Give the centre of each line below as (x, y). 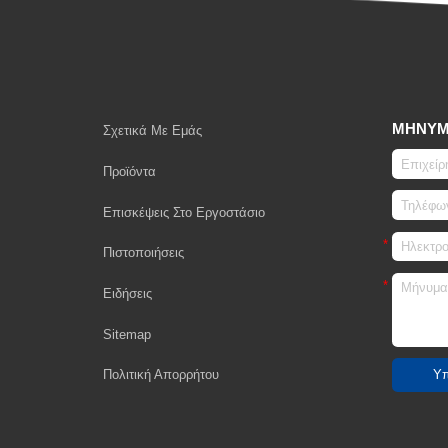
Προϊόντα (129, 171)
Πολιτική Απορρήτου (160, 375)
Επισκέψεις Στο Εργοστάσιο (183, 212)
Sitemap (126, 334)
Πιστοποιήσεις (143, 253)
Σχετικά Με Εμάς (152, 131)
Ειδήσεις (127, 293)
